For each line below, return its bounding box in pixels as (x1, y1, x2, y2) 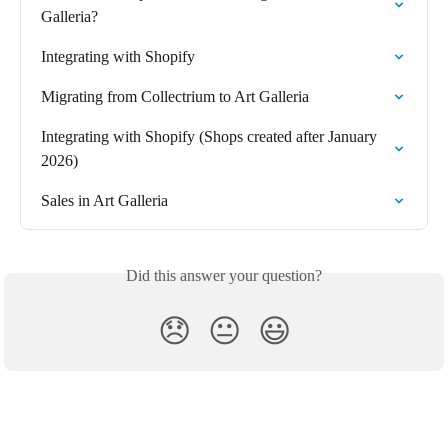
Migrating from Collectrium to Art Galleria (41, 88, 309, 106)
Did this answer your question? (126, 267, 322, 285)
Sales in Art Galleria (41, 192, 168, 210)
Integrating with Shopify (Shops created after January (41, 128, 381, 146)
